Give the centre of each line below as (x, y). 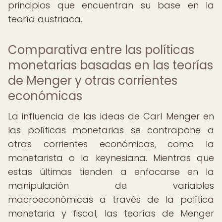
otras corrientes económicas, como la (111, 144)
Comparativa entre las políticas (101, 50)
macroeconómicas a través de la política (111, 199)
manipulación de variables (111, 186)
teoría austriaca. (45, 19)
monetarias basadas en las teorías (111, 65)
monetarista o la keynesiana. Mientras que (111, 158)
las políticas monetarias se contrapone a (111, 130)
